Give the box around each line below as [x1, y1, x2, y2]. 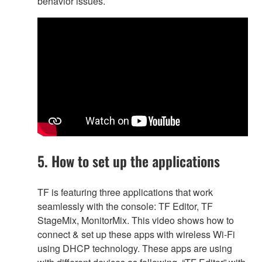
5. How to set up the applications [37, 150, 220, 171]
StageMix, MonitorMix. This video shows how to [37, 213, 234, 227]
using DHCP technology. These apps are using [37, 241, 232, 255]
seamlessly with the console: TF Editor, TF [37, 199, 213, 213]
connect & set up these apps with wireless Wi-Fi [37, 227, 235, 241]
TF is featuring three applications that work [37, 185, 213, 199]
